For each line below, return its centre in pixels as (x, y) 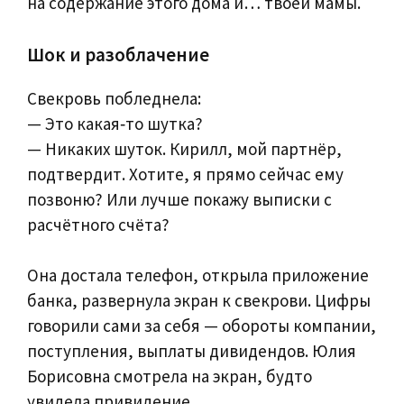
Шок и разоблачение (118, 54)
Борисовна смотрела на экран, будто (170, 376)
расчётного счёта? (98, 224)
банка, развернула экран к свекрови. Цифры (199, 301)
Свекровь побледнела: (114, 98)
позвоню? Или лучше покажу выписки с (179, 199)
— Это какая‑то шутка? (115, 123)
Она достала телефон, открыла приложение (198, 275)
